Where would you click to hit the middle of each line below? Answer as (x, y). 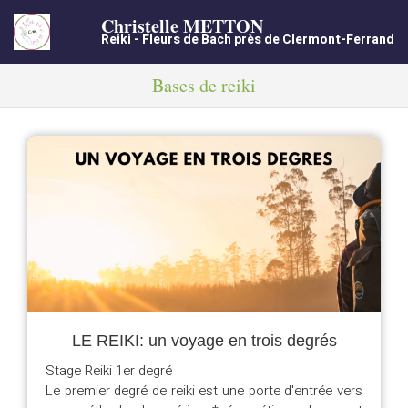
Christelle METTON (182, 26)
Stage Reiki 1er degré (109, 371)
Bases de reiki (204, 85)
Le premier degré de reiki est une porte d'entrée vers (204, 391)
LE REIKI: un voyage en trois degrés (204, 341)
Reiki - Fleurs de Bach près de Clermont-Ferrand (248, 40)
